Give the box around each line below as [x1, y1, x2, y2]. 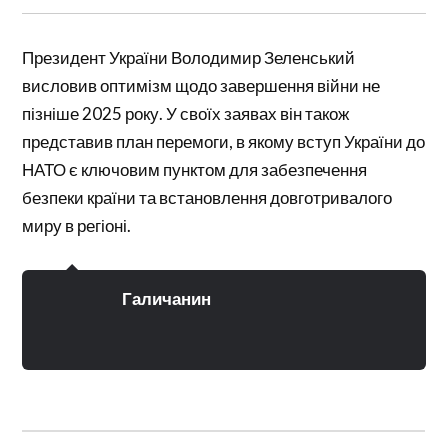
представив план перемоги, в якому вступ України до [22, 131, 426, 152]
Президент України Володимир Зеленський [22, 47, 356, 68]
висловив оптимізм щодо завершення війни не [22, 75, 381, 96]
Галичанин [122, 288, 212, 309]
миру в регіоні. [22, 215, 132, 236]
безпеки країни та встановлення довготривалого [22, 187, 393, 208]
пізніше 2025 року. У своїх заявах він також [22, 103, 350, 124]
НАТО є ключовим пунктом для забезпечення [22, 159, 368, 180]
